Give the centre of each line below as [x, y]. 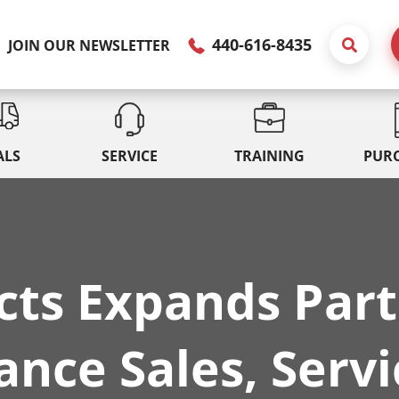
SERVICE [129, 155]
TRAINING [270, 155]
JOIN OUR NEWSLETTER [89, 45]
